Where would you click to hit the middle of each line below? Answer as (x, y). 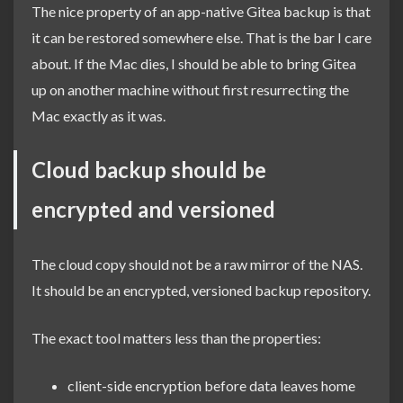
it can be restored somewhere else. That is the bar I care (201, 37)
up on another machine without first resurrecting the (190, 89)
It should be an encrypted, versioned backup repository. (201, 290)
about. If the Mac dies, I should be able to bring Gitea (194, 63)
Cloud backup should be (149, 169)
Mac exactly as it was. (99, 115)
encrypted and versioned (153, 209)
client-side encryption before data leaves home (211, 385)
